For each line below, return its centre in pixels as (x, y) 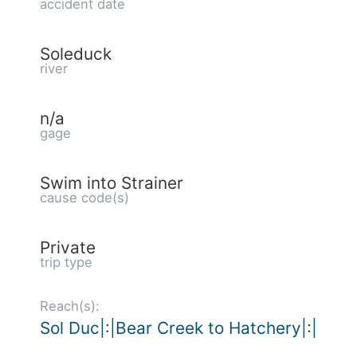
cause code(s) (84, 198)
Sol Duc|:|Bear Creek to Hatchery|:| (178, 328)
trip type (66, 262)
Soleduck (76, 54)
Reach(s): (70, 306)
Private (68, 247)
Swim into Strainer (112, 183)
